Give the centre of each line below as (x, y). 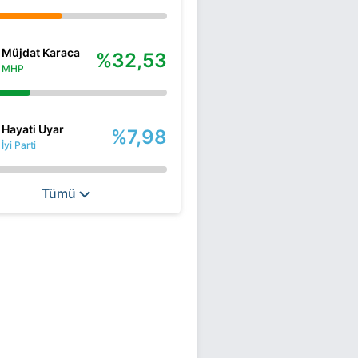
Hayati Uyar (33, 129)
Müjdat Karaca (41, 52)
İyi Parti (19, 145)
